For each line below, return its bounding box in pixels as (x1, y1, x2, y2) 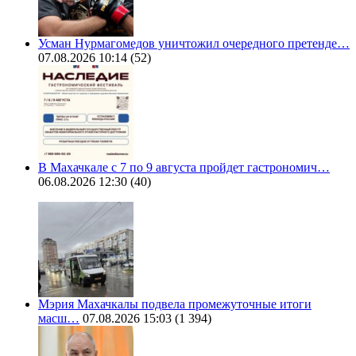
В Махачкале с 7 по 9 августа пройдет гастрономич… (38, 161, 330, 175)
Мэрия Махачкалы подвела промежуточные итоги (38, 297, 311, 311)
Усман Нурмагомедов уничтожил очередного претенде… (38, 37, 350, 51)
